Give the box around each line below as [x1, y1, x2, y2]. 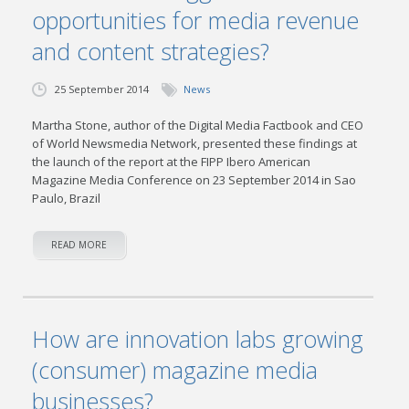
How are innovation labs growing [32, 323, 364, 354]
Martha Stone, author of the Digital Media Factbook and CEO [32, 117, 364, 133]
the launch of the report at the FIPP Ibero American [32, 153, 311, 170]
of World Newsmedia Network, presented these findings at [32, 135, 358, 152]
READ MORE [51, 238, 108, 251]
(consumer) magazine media [32, 354, 319, 385]
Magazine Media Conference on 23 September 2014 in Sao [32, 172, 357, 188]
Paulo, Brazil [32, 190, 101, 206]
